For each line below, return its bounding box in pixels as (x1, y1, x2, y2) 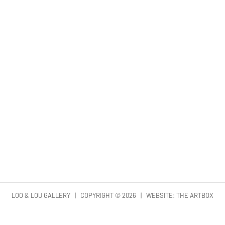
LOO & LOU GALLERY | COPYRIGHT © (12, 191, 122, 199)
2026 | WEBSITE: (122, 191, 176, 199)
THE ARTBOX (176, 191, 213, 199)
